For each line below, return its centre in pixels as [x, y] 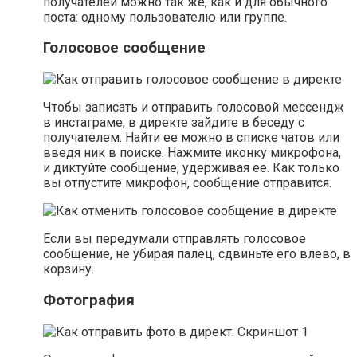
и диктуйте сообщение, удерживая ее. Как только [191, 168]
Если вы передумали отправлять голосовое [175, 239]
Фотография [89, 300]
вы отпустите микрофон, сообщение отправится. [187, 183]
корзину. [69, 269]
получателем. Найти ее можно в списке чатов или [191, 138]
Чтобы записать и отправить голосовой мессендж [194, 108]
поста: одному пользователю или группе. [165, 17]
